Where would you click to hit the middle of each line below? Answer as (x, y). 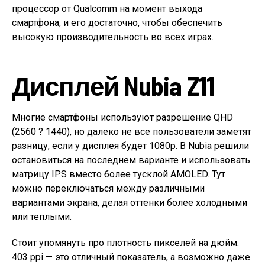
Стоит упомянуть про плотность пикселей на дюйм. (125, 243)
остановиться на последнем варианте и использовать (131, 160)
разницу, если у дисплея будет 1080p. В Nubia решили (130, 146)
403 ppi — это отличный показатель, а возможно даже (131, 257)
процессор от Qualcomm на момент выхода (107, 9)
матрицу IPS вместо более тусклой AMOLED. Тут (119, 174)
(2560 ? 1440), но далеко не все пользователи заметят (132, 132)
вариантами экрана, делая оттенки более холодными (130, 203)
